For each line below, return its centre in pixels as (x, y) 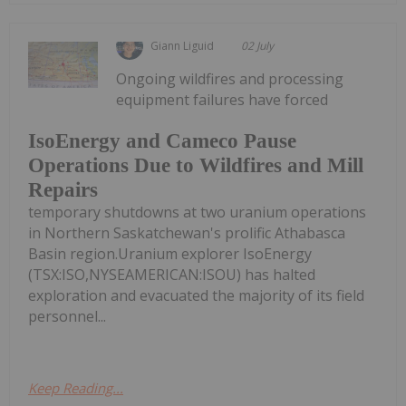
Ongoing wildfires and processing (230, 78)
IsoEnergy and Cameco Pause (162, 141)
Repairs (63, 190)
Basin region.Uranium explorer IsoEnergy (170, 254)
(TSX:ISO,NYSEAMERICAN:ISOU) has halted (172, 275)
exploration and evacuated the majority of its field (196, 296)
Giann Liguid (183, 45)
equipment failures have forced (222, 99)
